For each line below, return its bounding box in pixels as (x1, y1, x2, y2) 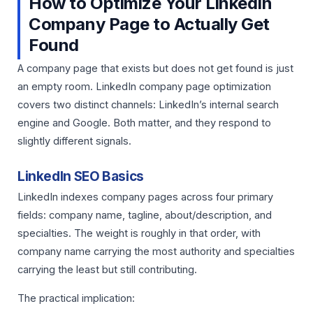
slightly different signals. (17, 135, 131, 148)
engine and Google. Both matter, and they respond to (17, 117, 271, 130)
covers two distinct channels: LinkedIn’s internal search (17, 99, 279, 112)
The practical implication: (17, 291, 135, 305)
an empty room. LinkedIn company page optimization (17, 80, 271, 94)
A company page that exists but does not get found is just (17, 62, 293, 75)
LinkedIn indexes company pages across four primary (17, 191, 273, 204)
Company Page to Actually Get (29, 14, 270, 35)
